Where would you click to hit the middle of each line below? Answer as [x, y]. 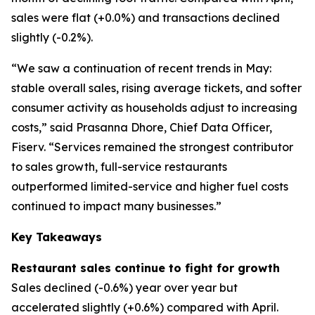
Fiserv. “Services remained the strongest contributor [152, 147]
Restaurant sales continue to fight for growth [146, 268]
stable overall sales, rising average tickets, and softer [156, 88]
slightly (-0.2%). [52, 37]
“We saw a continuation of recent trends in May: [141, 68]
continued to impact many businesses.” [116, 206]
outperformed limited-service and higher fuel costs [150, 186]
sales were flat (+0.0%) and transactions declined [146, 18]
